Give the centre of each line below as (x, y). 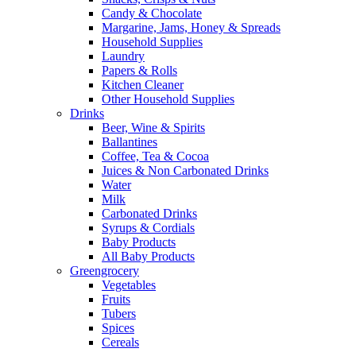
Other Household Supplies (168, 99)
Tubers (119, 313)
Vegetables (129, 285)
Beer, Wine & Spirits (153, 128)
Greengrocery (104, 271)
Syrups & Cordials (148, 228)
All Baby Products (148, 256)
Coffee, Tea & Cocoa (155, 156)
